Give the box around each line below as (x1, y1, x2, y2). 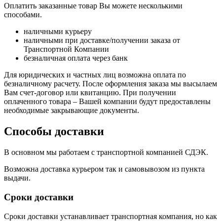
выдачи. (4, 174, 31, 183)
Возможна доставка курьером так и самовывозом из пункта (4, 165, 205, 174)
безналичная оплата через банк (24, 54, 128, 63)
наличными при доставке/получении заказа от (24, 36, 180, 45)
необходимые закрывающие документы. (4, 106, 139, 115)
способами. (4, 10, 42, 19)
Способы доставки (4, 125, 104, 138)
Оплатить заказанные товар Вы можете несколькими (4, 1, 183, 10)
